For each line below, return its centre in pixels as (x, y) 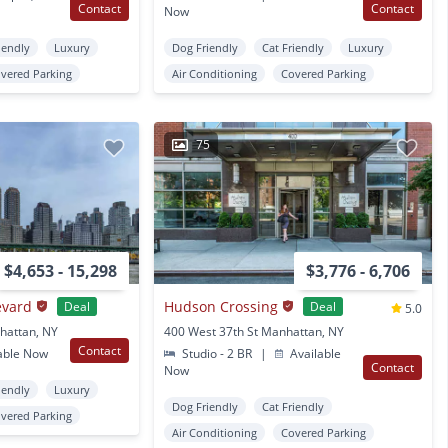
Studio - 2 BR (217, 354)
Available (314, 354)
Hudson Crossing (220, 306)
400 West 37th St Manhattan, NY (253, 332)
